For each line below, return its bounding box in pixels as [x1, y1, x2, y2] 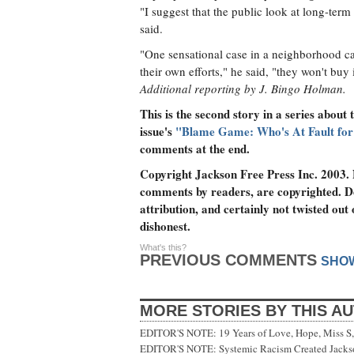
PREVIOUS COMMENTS [140, 251, 317, 269]
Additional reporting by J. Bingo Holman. [140, 81, 346, 96]
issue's [140, 122, 175, 140]
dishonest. [140, 217, 190, 235]
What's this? [140, 243, 186, 252]
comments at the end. [140, 140, 250, 157]
